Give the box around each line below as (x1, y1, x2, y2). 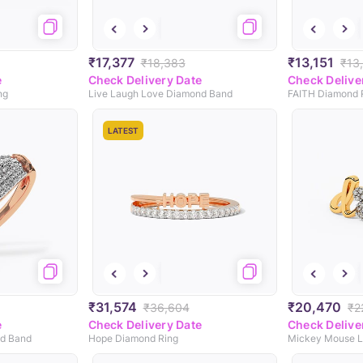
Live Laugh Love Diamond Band (88, 88, 233, 100)
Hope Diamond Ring (88, 332, 178, 345)
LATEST (107, 126, 139, 136)
